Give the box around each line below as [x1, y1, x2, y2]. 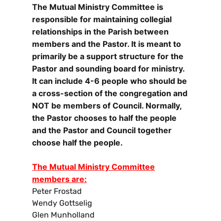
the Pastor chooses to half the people [32, 112, 177, 123]
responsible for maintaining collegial [32, 14, 172, 24]
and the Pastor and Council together [32, 125, 172, 135]
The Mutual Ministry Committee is [32, 1, 163, 12]
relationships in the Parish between [32, 26, 169, 37]
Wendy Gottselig [32, 198, 92, 208]
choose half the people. [32, 137, 123, 147]
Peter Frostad [32, 186, 82, 196]
